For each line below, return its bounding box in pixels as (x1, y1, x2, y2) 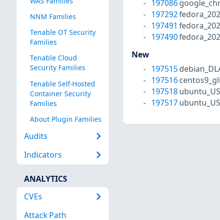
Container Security (29, 88, 91, 98)
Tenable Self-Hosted (29, 79, 95, 88)
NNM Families (29, 12, 76, 22)
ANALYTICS (24, 173, 67, 184)
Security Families (29, 63, 85, 73)
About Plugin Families (29, 114, 102, 124)
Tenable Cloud (29, 53, 77, 63)
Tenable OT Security (29, 27, 96, 37)
